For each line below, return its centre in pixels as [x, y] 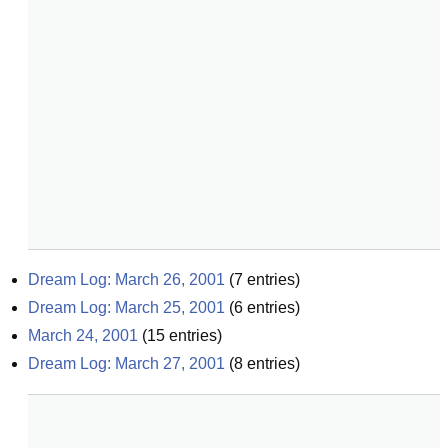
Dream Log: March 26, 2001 [126, 279]
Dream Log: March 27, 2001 [126, 363]
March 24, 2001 [83, 335]
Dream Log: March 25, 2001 [126, 307]
